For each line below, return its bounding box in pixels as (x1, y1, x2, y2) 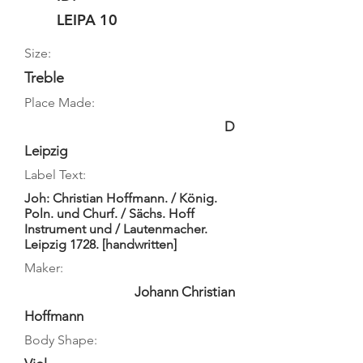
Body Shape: (24, 332, 97, 348)
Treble (24, 69, 64, 87)
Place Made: (24, 95, 95, 110)
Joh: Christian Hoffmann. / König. (24, 190, 217, 206)
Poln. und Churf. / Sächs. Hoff (24, 206, 194, 221)
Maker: (24, 260, 63, 275)
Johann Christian (135, 284, 235, 300)
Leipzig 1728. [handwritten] (24, 237, 177, 252)
